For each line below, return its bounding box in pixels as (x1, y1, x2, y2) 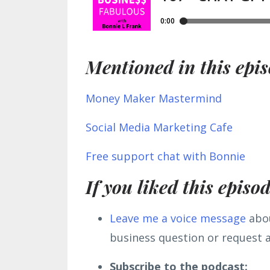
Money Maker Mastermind (86, 91, 222, 106)
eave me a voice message (116, 211, 246, 226)
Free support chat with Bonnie (86, 149, 245, 164)
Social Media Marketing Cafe (86, 120, 233, 135)
